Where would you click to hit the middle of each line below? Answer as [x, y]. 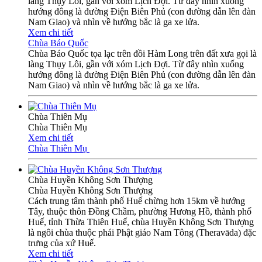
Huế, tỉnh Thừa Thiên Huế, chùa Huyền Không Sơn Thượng [141, 222]
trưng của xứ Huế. [62, 243]
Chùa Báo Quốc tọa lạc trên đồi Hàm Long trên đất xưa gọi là [142, 53]
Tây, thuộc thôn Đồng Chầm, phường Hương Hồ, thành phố [140, 211]
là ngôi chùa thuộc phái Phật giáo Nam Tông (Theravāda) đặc [142, 232]
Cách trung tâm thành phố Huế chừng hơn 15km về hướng [137, 201]
